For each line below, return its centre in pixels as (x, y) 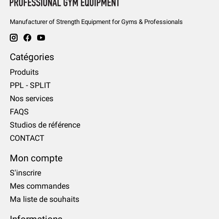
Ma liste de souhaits (44, 199)
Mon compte (36, 158)
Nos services (32, 98)
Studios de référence (45, 125)
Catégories (32, 57)
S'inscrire (25, 173)
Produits (24, 72)
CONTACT (27, 138)
